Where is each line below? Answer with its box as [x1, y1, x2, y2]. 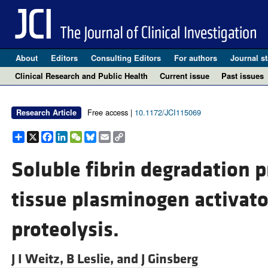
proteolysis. [11, 217, 119, 243]
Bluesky [96, 129, 130, 143]
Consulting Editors [90, 52, 161, 63]
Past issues [221, 70, 264, 81]
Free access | [87, 106, 135, 118]
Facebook [53, 129, 95, 143]
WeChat [81, 129, 117, 143]
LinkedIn [67, 129, 104, 143]
